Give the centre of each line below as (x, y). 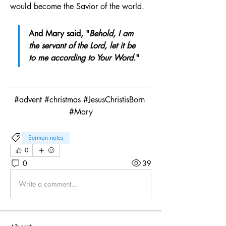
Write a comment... (48, 184)
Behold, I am (111, 34)
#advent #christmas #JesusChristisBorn (79, 100)
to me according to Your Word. (82, 58)
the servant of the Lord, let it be (82, 46)
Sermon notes (46, 138)
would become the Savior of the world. (77, 7)
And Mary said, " (59, 34)
